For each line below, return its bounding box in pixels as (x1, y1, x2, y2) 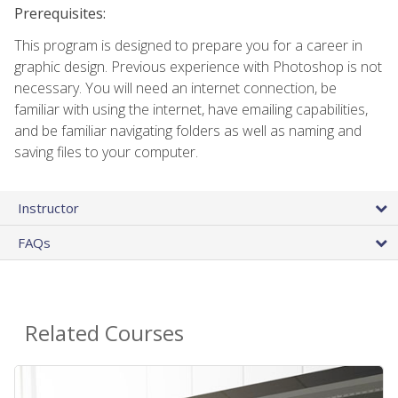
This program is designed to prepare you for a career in (14, 35, 362, 55)
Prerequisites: (14, 3, 106, 23)
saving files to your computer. (14, 141, 198, 162)
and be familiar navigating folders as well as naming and (14, 120, 362, 140)
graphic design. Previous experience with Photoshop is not (14, 56, 382, 76)
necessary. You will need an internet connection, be (14, 77, 337, 98)
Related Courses (25, 317, 184, 347)
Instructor (18, 198, 79, 217)
